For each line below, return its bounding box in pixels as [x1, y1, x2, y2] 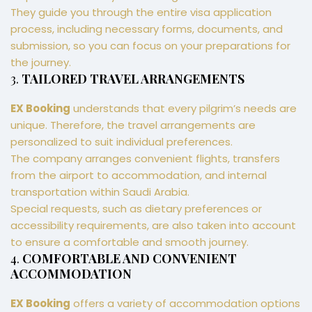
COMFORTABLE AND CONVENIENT [22, 250, 237, 267]
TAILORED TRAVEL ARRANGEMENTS [22, 70, 244, 88]
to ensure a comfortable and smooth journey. [10, 235, 249, 250]
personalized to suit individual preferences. [10, 134, 233, 150]
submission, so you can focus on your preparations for [10, 38, 290, 54]
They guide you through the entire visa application [10, 5, 272, 20]
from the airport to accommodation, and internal [10, 168, 267, 183]
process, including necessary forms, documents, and [10, 22, 283, 37]
